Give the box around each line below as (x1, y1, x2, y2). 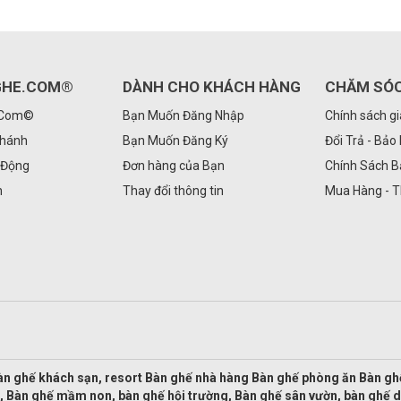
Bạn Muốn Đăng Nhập (122, 107, 244, 123)
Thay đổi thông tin (122, 183, 224, 198)
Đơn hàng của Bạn (122, 158, 225, 173)
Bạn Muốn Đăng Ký (122, 132, 228, 148)
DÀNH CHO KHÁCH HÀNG (122, 77, 301, 96)
